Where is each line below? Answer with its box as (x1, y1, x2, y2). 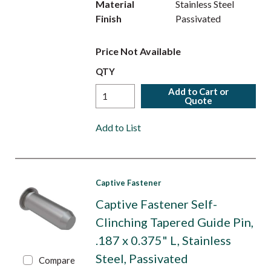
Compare (39, 255, 76, 266)
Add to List (95, 122, 141, 133)
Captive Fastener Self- (95, 197, 217, 211)
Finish (95, 13, 122, 24)
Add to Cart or (168, 86, 229, 97)
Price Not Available (95, 45, 181, 57)
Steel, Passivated (95, 251, 188, 266)
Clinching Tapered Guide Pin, (95, 215, 253, 229)
